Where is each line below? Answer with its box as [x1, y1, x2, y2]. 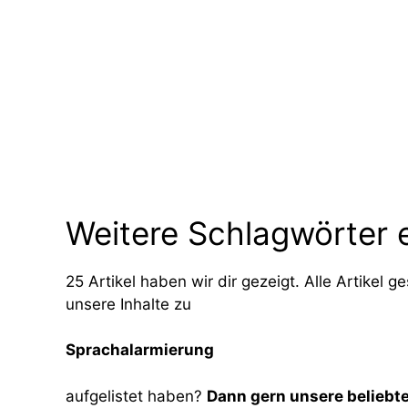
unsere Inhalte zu [66, 294, 191, 313]
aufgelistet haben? [66, 386, 207, 405]
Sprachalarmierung [66, 341, 214, 360]
